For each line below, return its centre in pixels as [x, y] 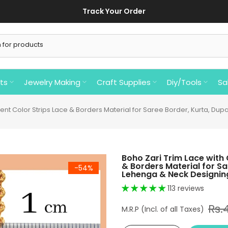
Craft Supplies [123, 82]
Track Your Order [114, 11]
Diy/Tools [184, 82]
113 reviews [186, 188]
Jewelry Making [52, 82]
